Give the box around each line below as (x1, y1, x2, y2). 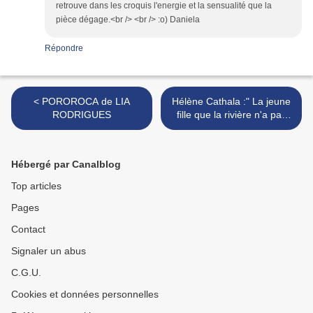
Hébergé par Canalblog (11, 159, 121, 170)
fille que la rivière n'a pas (176, 109, 286, 121)
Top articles (11, 180, 61, 192)
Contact (11, 224, 45, 235)
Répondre (45, 43, 83, 54)
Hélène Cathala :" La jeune (172, 96, 291, 108)
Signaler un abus (11, 245, 86, 257)
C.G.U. (11, 267, 41, 279)
